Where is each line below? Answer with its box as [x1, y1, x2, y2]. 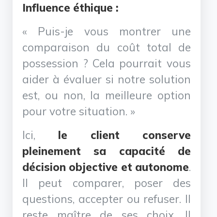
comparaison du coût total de [22, 40, 191, 54]
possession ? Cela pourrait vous [22, 56, 191, 70]
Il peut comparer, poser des [22, 175, 191, 190]
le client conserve [58, 127, 191, 142]
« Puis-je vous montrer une [22, 24, 191, 38]
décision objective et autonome [22, 159, 189, 174]
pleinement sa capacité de [22, 143, 191, 158]
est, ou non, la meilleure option [22, 88, 191, 102]
